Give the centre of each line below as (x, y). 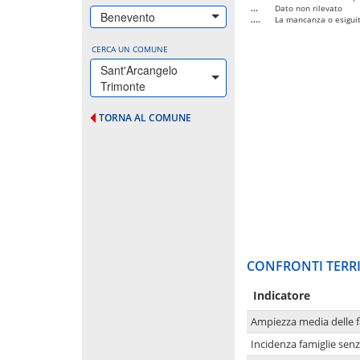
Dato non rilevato (309, 8)
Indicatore (282, 295)
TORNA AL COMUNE (145, 117)
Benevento (128, 16)
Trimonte (123, 86)
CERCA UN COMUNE (130, 49)
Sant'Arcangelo (139, 70)
